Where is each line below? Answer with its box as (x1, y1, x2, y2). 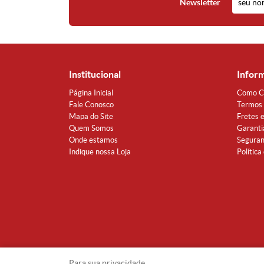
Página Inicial (69, 88, 113, 97)
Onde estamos (69, 136, 118, 144)
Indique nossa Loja (69, 147, 131, 156)
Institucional (69, 69, 121, 80)
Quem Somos (69, 124, 114, 133)
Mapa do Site (69, 112, 113, 121)
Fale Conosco (69, 100, 114, 109)
